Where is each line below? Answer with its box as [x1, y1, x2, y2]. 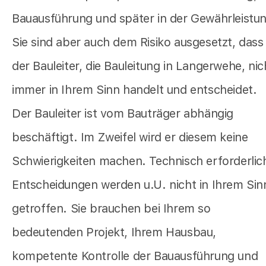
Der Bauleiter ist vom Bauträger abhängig [12, 106, 234, 121]
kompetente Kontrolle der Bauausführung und [12, 249, 258, 264]
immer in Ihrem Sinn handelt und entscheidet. [12, 83, 257, 97]
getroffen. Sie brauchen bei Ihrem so [12, 201, 211, 216]
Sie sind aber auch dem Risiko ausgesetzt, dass [12, 35, 264, 50]
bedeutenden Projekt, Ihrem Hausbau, [12, 225, 217, 240]
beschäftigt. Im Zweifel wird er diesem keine [12, 130, 248, 145]
